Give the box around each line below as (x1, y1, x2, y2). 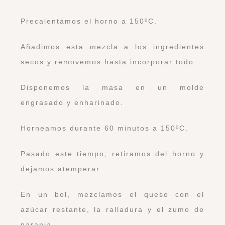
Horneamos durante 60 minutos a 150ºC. (21, 124, 188, 133)
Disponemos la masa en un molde (21, 83, 204, 92)
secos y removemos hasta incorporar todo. (21, 58, 197, 66)
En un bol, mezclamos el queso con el (21, 190, 204, 199)
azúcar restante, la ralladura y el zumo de (21, 205, 204, 214)
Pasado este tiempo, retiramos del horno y (21, 150, 204, 158)
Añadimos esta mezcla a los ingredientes (21, 43, 204, 51)
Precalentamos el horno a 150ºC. (21, 17, 157, 26)
